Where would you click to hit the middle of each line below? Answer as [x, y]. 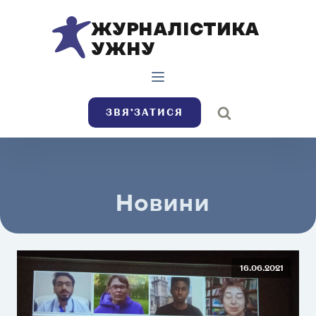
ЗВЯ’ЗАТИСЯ [145, 113]
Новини [162, 202]
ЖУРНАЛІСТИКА [177, 28]
